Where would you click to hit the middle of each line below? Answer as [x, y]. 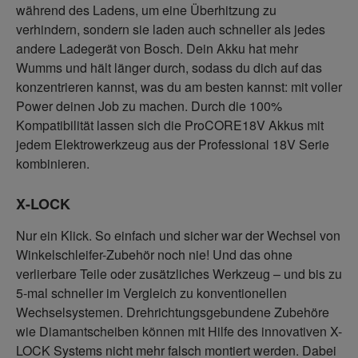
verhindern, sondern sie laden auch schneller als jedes [171, 30]
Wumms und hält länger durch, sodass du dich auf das [169, 68]
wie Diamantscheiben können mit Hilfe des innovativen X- [179, 332]
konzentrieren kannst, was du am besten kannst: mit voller [179, 87]
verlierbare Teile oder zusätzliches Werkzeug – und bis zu [179, 274]
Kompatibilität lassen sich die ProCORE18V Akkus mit [170, 125]
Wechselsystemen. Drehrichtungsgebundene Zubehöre [173, 312]
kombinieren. [53, 164]
